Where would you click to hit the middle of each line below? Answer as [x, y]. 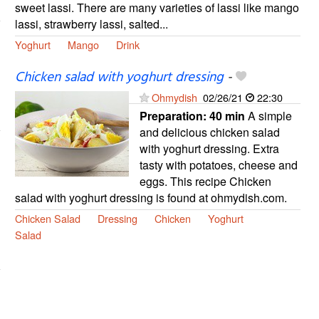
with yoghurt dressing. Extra [209, 149]
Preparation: [174, 116]
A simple [268, 116]
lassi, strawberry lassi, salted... [91, 24]
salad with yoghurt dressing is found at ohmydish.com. [151, 198]
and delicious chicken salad [209, 132]
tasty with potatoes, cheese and [218, 165]
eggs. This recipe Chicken [205, 182]
